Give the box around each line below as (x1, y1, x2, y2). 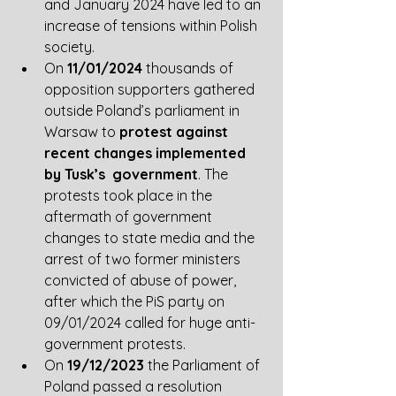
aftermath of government (44, 208, 216, 225)
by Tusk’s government (44, 165, 198, 183)
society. (44, 38, 95, 56)
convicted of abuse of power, (44, 271, 240, 289)
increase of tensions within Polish (44, 17, 261, 34)
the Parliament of (144, 356, 263, 374)
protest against (119, 123, 232, 141)
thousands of (142, 59, 237, 77)
